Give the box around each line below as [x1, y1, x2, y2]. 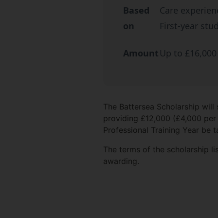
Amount [123, 47, 159, 59]
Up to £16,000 [159, 47, 217, 59]
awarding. [103, 156, 139, 166]
